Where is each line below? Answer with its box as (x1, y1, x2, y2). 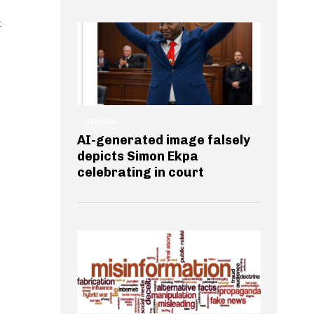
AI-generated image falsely (77, 132, 250, 148)
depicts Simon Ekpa (77, 148, 198, 164)
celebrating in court (77, 164, 204, 180)
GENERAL (84, 118, 118, 125)
